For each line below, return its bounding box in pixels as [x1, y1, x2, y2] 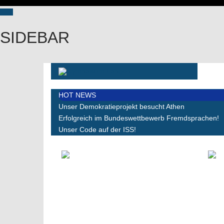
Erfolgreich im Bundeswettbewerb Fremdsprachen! [58, 113, 219, 122]
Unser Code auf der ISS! [58, 125, 136, 133]
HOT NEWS [58, 90, 96, 99]
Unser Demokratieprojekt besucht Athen [58, 102, 184, 110]
